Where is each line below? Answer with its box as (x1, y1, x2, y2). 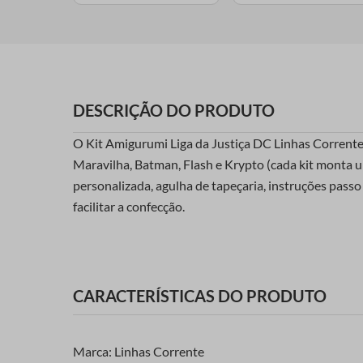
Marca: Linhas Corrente (73, 344, 204, 360)
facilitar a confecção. (73, 198, 185, 214)
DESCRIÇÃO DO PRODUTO (73, 100, 275, 120)
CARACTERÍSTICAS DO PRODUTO (73, 286, 327, 306)
